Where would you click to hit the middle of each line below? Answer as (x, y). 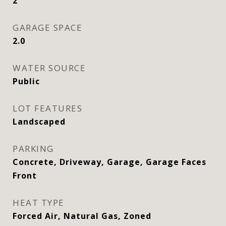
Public (26, 81)
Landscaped (39, 122)
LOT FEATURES (47, 108)
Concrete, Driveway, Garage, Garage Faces (109, 162)
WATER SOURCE (49, 68)
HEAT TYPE (39, 203)
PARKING (33, 149)
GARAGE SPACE (47, 27)
